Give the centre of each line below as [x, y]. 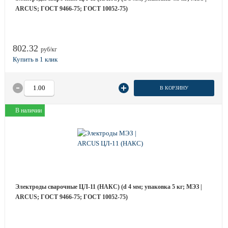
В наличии [28, 110]
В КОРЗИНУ [174, 88]
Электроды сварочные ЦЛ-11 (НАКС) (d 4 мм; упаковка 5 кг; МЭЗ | [109, 187]
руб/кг [49, 49]
